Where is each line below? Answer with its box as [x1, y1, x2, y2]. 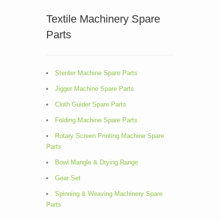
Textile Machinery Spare [46, 13, 160, 25]
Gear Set [55, 174, 81, 182]
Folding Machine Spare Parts [55, 116, 137, 124]
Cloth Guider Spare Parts [55, 101, 126, 108]
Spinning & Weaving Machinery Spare [55, 190, 163, 197]
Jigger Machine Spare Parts [55, 85, 134, 92]
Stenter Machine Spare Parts [55, 69, 137, 77]
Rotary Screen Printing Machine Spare [55, 132, 164, 139]
